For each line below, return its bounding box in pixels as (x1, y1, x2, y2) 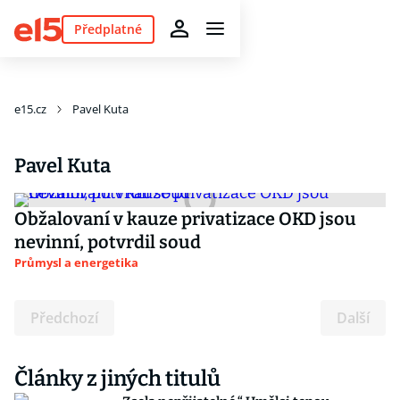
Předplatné (73, 20, 142, 37)
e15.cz (14, 101, 46, 117)
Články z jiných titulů (14, 366, 221, 391)
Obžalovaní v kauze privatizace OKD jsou (14, 208, 356, 229)
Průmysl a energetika (14, 254, 138, 271)
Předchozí (30, 308, 98, 328)
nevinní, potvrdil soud (14, 231, 201, 253)
